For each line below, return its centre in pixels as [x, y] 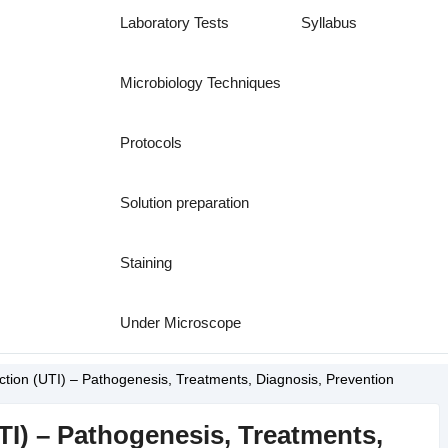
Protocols [151, 142]
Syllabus [329, 22]
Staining [146, 262]
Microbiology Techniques [201, 82]
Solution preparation [185, 202]
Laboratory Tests [175, 22]
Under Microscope [181, 322]
